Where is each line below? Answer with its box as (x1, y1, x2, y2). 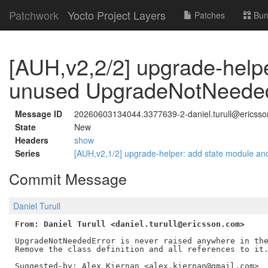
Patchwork (9, 7, 59, 23)
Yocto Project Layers (68, 7, 166, 23)
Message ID (15, 108, 62, 120)
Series (15, 147, 40, 159)
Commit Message (9, 167, 127, 189)
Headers (15, 134, 48, 146)
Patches (192, 9, 225, 21)
